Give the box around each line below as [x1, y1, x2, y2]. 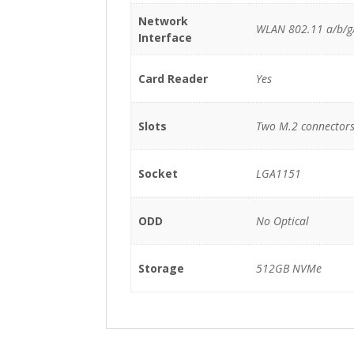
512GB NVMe [255, 260, 322, 276]
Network [137, 13, 188, 28]
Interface [137, 29, 192, 45]
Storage [137, 260, 184, 276]
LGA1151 [255, 165, 301, 181]
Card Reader [137, 70, 208, 86]
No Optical [255, 213, 309, 228]
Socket [137, 165, 178, 181]
